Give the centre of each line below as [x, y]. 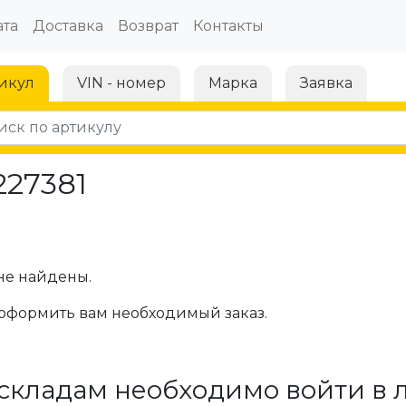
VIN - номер [121, 83]
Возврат [148, 26]
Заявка [326, 83]
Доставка [68, 26]
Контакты [228, 26]
